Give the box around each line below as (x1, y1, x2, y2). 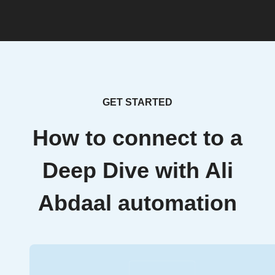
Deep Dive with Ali (42, 158, 233, 183)
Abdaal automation (38, 191, 237, 215)
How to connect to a (33, 126, 242, 150)
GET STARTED (103, 97, 172, 107)
